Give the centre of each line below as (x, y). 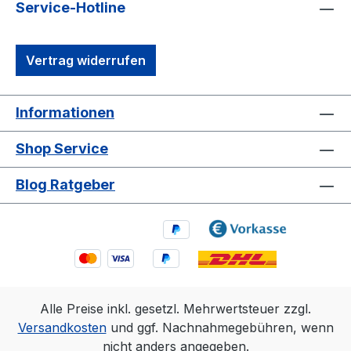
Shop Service (62, 149)
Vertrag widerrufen (86, 61)
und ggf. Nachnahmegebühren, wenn (220, 327)
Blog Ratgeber (65, 185)
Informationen (65, 113)
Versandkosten (62, 327)
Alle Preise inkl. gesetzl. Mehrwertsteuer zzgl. (175, 309)
